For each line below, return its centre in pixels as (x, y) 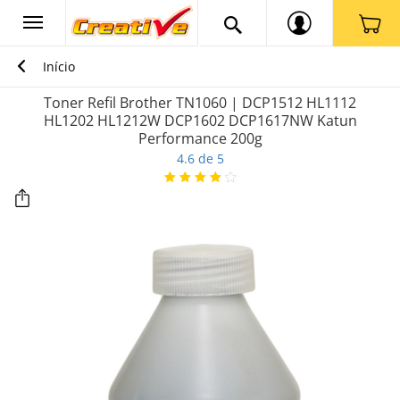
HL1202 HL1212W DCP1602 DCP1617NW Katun (200, 121)
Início (59, 67)
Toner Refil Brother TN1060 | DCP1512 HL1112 (200, 103)
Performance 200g (200, 138)
